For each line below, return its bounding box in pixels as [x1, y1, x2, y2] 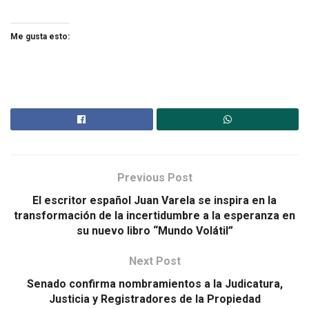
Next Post [128, 255, 181, 268]
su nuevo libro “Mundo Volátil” [76, 224, 233, 238]
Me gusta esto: [10, 32, 70, 42]
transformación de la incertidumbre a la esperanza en [14, 209, 295, 223]
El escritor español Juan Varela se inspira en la [32, 194, 277, 208]
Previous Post [117, 171, 192, 185]
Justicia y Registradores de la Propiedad [48, 292, 261, 306]
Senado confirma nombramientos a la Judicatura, [26, 277, 283, 291]
